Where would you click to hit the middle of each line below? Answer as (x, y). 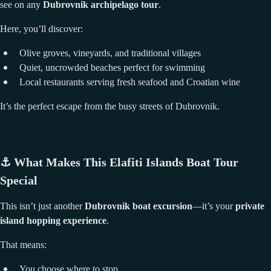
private (250, 206)
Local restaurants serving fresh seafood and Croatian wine (130, 82)
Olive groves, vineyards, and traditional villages (110, 53)
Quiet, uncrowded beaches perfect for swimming (112, 67)
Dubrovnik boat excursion (139, 206)
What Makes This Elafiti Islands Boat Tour (126, 162)
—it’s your (214, 206)
